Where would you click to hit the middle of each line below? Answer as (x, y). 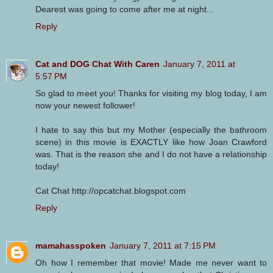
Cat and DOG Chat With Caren (97, 64)
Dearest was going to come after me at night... (125, 9)
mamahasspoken (71, 245)
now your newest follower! (85, 105)
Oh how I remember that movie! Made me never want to (151, 262)
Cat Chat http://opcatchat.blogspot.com (111, 190)
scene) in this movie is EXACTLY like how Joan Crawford (151, 142)
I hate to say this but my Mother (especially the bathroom (151, 129)
